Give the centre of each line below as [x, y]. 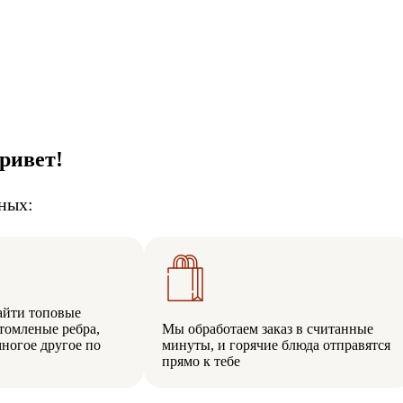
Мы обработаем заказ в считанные [268, 328]
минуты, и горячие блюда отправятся [276, 345]
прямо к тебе [201, 361]
